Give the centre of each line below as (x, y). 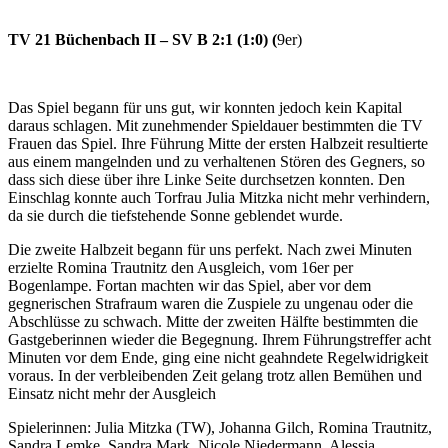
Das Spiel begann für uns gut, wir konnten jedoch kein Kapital (205, 107)
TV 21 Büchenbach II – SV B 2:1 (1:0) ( (142, 39)
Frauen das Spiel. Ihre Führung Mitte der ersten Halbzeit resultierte (218, 143)
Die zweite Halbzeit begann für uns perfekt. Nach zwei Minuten (210, 249)
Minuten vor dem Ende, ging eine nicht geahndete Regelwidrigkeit (218, 357)
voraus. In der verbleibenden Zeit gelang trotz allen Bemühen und (215, 375)
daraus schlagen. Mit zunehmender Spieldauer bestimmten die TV (215, 125)
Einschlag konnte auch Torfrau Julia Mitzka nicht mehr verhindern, (219, 197)
